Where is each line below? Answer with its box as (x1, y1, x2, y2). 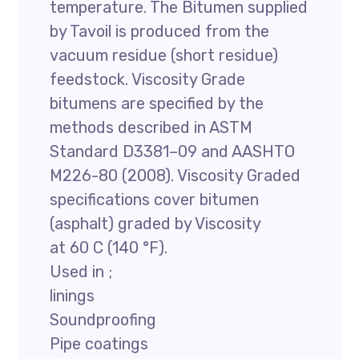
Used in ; (50, 262, 113, 281)
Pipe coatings (50, 334, 149, 353)
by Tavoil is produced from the (50, 22, 270, 41)
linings (50, 286, 95, 305)
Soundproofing (50, 310, 157, 329)
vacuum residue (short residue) (50, 46, 279, 65)
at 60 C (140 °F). (50, 238, 168, 257)
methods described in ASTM (50, 118, 253, 137)
